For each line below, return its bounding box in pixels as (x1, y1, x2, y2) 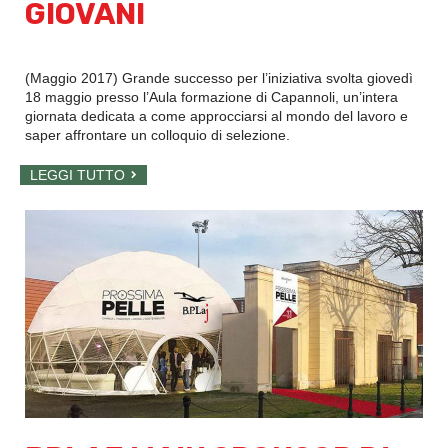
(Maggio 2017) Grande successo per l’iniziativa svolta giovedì (25, 69, 413, 86)
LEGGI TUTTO (30, 166, 125, 183)
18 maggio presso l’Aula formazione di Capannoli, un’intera (25, 88, 398, 105)
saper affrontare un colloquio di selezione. (25, 126, 290, 143)
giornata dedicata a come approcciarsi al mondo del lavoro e (25, 107, 408, 124)
